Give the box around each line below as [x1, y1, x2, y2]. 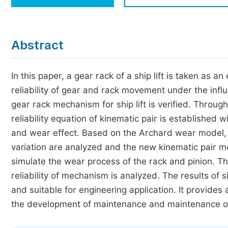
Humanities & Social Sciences [26, 24, 141, 34]
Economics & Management [26, 5, 131, 15]
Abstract [11, 38, 64, 52]
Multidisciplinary [26, 43, 92, 52]
